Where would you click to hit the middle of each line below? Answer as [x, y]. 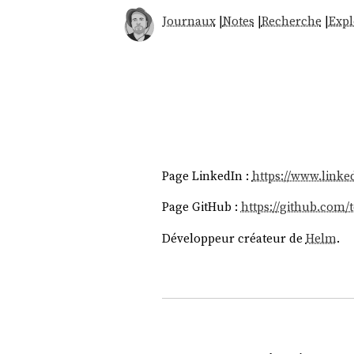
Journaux [188, 21]
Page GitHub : [201, 207]
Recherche [291, 21]
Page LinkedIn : [207, 175]
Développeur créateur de [233, 238]
